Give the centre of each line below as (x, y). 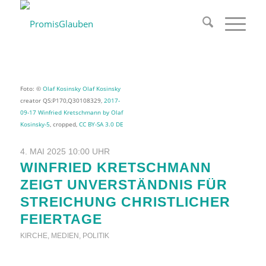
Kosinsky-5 (35, 124)
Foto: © (31, 88)
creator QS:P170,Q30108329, (62, 100)
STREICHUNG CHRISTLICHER (125, 202)
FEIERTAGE (61, 219)
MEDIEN (65, 236)
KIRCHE (34, 236)
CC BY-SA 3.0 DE (101, 124)
